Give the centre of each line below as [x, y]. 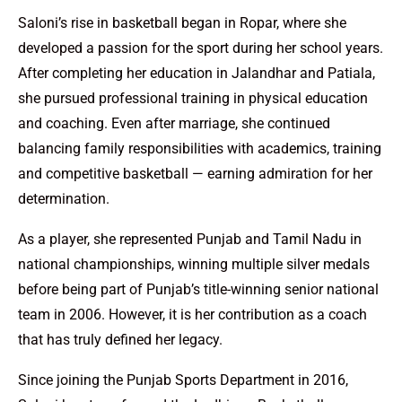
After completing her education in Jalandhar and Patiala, [197, 74]
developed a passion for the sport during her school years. [201, 48]
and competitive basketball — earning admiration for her [195, 174]
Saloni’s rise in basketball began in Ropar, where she [182, 23]
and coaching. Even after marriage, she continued [174, 124]
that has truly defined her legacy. [120, 340]
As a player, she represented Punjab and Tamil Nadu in [190, 240]
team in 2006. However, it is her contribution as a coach [192, 315]
